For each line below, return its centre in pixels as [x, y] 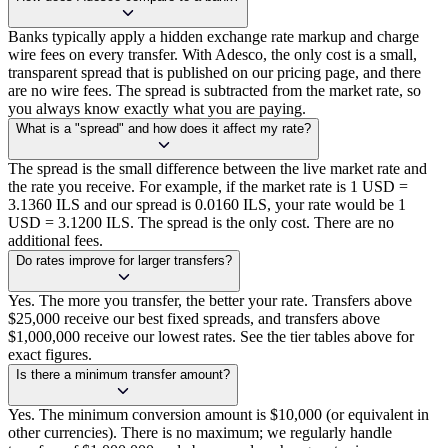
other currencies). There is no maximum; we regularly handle [200, 433]
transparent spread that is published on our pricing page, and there [214, 73]
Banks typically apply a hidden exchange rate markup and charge [213, 37]
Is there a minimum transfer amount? [123, 375]
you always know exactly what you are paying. [157, 109]
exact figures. [50, 355]
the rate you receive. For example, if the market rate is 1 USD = [208, 187]
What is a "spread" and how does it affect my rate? [163, 129]
